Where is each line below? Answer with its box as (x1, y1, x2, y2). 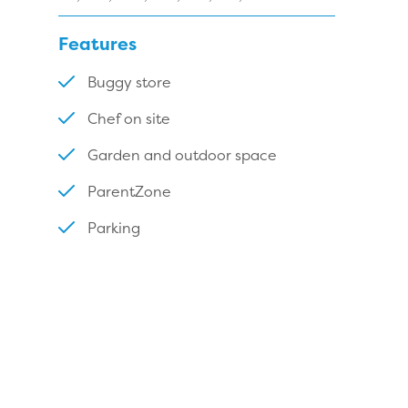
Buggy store (87, 71, 171, 92)
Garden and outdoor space (87, 144, 277, 165)
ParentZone (87, 180, 171, 201)
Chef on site (87, 107, 170, 128)
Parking (87, 217, 140, 238)
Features (58, 31, 137, 56)
